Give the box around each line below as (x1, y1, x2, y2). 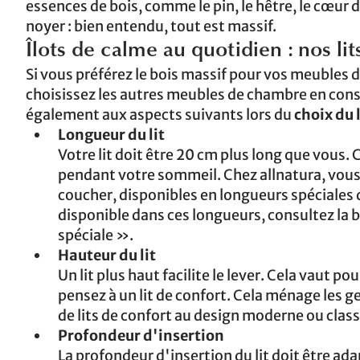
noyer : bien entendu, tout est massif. (26, 17, 276, 35)
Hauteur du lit (58, 246, 156, 264)
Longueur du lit (58, 125, 165, 144)
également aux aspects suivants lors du (26, 105, 292, 124)
